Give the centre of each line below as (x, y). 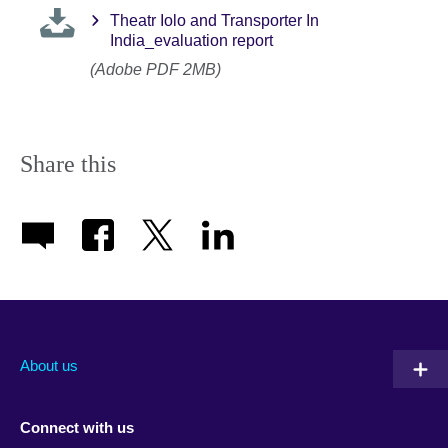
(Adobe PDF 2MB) (155, 69)
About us (49, 366)
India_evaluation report (191, 41)
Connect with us (77, 427)
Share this (68, 163)
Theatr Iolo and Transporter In (214, 21)
